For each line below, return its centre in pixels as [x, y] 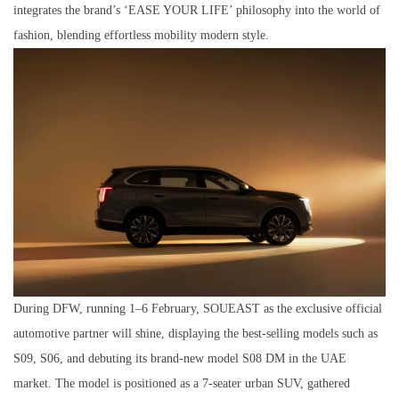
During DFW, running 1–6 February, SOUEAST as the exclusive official [198, 308]
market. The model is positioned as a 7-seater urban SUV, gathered [182, 383]
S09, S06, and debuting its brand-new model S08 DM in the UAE [180, 358]
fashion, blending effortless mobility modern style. [141, 35]
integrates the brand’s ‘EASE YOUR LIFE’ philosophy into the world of [197, 10]
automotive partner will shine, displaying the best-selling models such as [195, 333]
